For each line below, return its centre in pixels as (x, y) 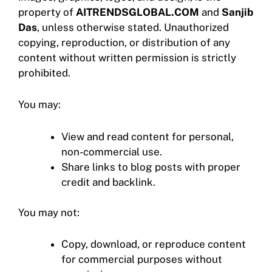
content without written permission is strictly (127, 58)
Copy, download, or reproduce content (154, 244)
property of (47, 12)
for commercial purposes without (142, 260)
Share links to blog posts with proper (151, 167)
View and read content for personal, (148, 136)
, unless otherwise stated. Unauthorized (133, 28)
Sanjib (237, 12)
